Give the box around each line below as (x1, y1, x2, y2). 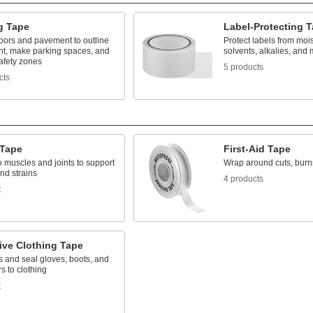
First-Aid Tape (223, 143, 291, 154)
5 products (223, 62, 263, 72)
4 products (223, 174, 263, 184)
